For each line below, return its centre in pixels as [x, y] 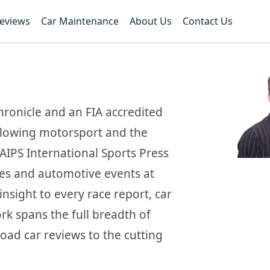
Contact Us [208, 21]
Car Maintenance [80, 21]
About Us [151, 21]
